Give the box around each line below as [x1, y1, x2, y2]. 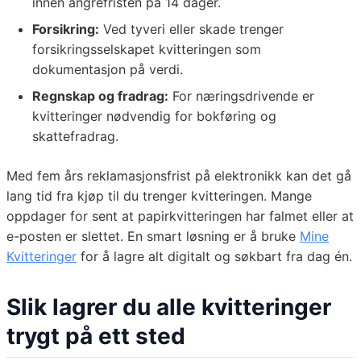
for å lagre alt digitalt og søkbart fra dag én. [77, 248, 352, 265]
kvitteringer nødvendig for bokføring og [32, 108, 276, 125]
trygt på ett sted [6, 322, 185, 351]
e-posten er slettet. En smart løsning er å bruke [6, 228, 300, 245]
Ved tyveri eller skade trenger [99, 21, 284, 38]
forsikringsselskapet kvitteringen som [32, 41, 261, 58]
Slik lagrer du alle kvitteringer [6, 293, 331, 322]
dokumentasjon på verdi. [32, 61, 183, 78]
